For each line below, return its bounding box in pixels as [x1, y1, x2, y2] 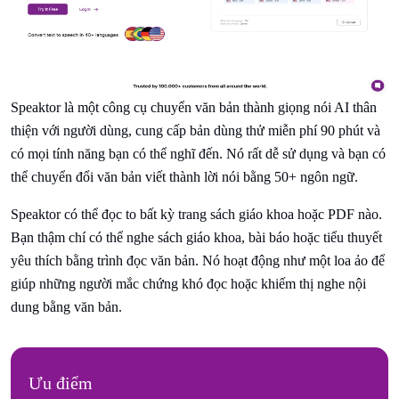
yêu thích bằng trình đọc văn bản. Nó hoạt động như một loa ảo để [11, 252, 385, 268]
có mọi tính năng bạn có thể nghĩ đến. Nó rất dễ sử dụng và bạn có [11, 145, 386, 161]
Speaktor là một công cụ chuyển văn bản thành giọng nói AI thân [11, 99, 377, 115]
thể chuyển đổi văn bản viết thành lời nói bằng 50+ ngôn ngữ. [11, 168, 358, 184]
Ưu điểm [28, 372, 93, 393]
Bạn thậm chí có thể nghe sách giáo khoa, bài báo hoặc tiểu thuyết [11, 229, 382, 245]
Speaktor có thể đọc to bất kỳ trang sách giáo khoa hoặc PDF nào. [11, 206, 382, 222]
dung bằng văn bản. [11, 298, 122, 314]
